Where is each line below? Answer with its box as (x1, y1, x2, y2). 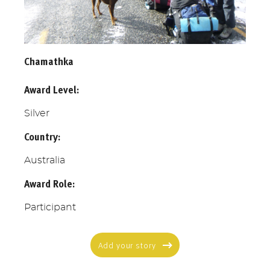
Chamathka (24, 54, 74, 69)
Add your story (98, 239, 156, 252)
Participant (24, 202, 76, 212)
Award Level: (24, 82, 79, 97)
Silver (24, 108, 49, 118)
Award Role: (24, 176, 75, 191)
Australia (24, 155, 65, 165)
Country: (24, 129, 60, 144)
